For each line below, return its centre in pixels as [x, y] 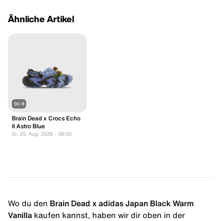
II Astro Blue [28, 126]
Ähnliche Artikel [41, 18]
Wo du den [28, 203]
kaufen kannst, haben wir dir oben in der [110, 215]
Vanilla [20, 215]
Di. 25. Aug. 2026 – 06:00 [42, 133]
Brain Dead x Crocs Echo [46, 118]
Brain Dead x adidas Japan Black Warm [122, 203]
